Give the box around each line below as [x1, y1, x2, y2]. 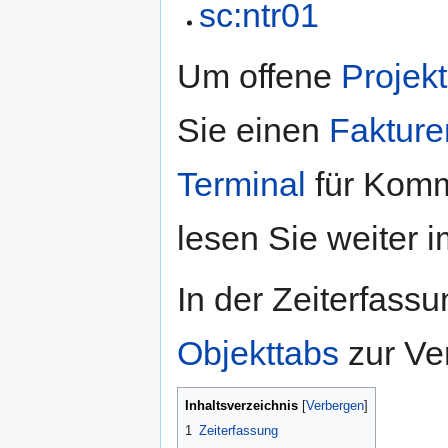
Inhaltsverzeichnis [185, 398, 298, 414]
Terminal [177, 165, 306, 204]
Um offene [177, 57, 341, 96]
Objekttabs [177, 334, 339, 373]
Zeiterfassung [199, 423, 278, 439]
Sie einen [177, 111, 329, 150]
